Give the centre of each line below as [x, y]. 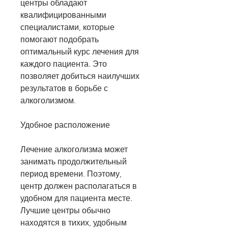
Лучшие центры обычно [65, 211]
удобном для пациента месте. [76, 198]
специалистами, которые [67, 27]
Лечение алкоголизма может [74, 150]
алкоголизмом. [48, 101]
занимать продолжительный [74, 162]
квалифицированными [63, 15]
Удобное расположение [65, 125]
